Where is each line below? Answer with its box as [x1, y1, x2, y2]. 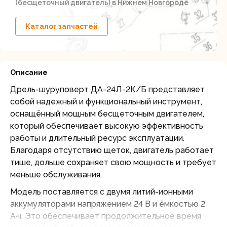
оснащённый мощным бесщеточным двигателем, [10, 109, 204, 119]
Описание [10, 68, 48, 77]
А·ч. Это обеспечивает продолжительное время [10, 211, 201, 221]
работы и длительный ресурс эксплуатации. [10, 133, 184, 143]
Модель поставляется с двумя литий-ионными [10, 187, 193, 197]
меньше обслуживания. [10, 170, 102, 179]
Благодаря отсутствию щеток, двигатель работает [10, 145, 214, 155]
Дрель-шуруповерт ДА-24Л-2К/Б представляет [10, 85, 205, 94]
